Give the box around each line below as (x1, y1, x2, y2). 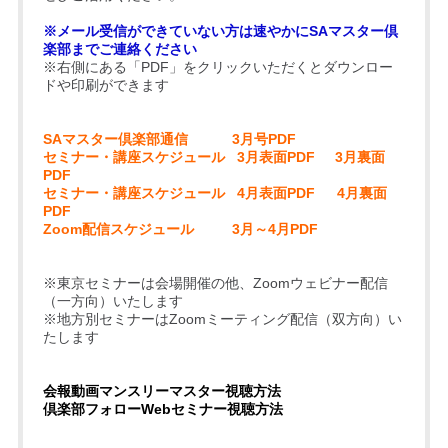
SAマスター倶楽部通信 (42, 130, 232, 147)
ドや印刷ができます (42, 76, 169, 93)
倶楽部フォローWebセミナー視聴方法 (42, 400, 283, 417)
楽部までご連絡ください (42, 40, 197, 57)
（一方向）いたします (42, 292, 183, 309)
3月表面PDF (236, 148, 315, 165)
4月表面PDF (236, 184, 319, 201)
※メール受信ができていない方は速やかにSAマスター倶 (42, 22, 398, 39)
